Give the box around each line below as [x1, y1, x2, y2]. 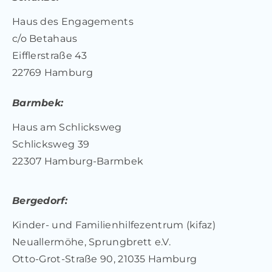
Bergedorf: [12, 194, 67, 206]
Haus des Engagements [12, 15, 134, 27]
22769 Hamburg [12, 66, 93, 78]
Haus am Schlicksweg [12, 121, 122, 133]
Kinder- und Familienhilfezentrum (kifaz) [12, 219, 216, 231]
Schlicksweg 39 [12, 138, 90, 150]
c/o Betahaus [12, 32, 78, 44]
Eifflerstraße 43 [12, 49, 87, 61]
